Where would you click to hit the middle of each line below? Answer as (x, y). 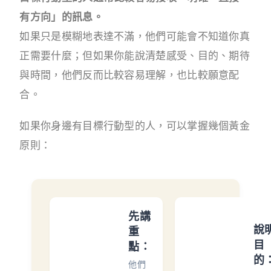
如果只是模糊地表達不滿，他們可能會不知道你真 (135, 37)
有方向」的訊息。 (61, 17)
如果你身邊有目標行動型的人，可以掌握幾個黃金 (135, 126)
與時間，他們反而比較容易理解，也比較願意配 (129, 75)
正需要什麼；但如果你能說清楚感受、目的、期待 (135, 56)
